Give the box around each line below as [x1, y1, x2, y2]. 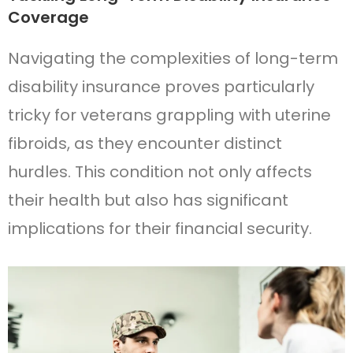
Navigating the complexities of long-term [8, 47, 338, 70]
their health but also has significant [8, 189, 288, 212]
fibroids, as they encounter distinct [8, 132, 282, 155]
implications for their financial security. [8, 217, 312, 240]
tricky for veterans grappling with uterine [8, 104, 331, 127]
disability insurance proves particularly [8, 76, 314, 98]
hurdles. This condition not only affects [8, 161, 312, 184]
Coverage [8, 6, 89, 29]
